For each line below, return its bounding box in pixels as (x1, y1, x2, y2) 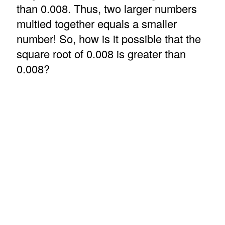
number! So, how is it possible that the (16, 31, 201, 47)
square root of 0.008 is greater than (16, 46, 186, 62)
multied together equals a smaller (16, 16, 177, 32)
